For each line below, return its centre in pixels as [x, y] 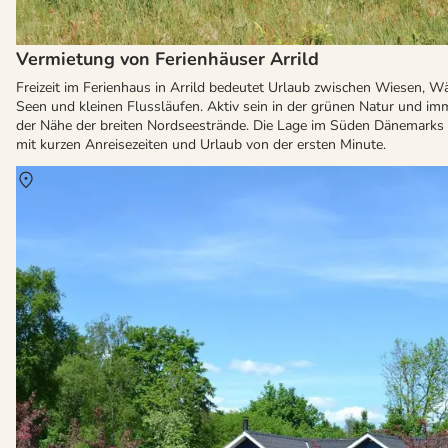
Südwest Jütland [122, 179]
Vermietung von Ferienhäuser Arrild [167, 59]
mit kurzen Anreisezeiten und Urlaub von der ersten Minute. [201, 144]
